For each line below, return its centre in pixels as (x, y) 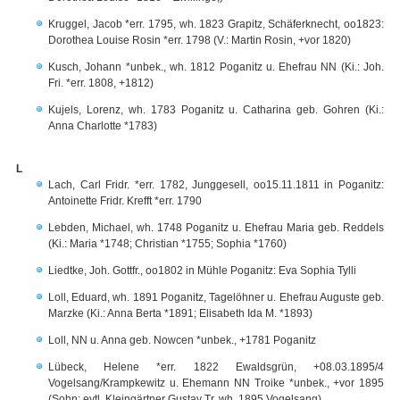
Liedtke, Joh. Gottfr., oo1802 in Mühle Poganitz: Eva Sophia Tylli (202, 271)
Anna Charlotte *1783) (103, 126)
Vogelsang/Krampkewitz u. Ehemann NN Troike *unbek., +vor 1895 (216, 383)
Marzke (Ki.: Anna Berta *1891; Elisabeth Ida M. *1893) (180, 313)
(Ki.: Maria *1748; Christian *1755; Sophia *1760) (167, 244)
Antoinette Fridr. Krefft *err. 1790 (125, 201)
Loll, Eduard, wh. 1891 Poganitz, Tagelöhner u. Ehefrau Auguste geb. (216, 297)
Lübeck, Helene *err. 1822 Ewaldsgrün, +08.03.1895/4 (216, 367)
